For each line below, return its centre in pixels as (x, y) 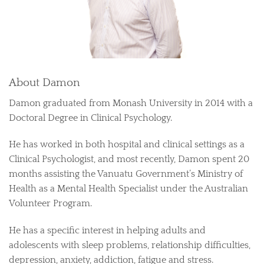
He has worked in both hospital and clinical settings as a (127, 145)
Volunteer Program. (50, 204)
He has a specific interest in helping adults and (107, 231)
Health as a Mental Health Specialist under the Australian (128, 189)
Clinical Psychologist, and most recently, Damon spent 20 (129, 159)
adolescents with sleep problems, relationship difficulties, (130, 245)
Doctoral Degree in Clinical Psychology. (90, 118)
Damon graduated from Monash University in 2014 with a (131, 103)
